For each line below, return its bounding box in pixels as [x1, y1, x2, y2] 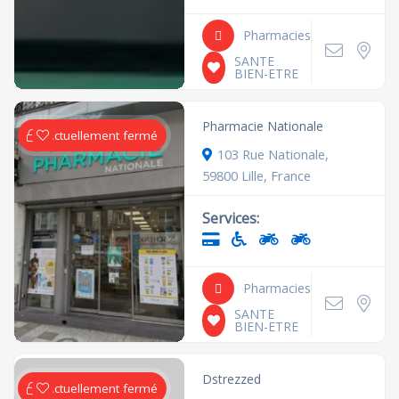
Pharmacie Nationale [202, 117, 324, 134]
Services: [202, 208, 260, 228]
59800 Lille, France [202, 166, 312, 184]
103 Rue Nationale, [217, 144, 330, 163]
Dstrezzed [202, 370, 262, 387]
